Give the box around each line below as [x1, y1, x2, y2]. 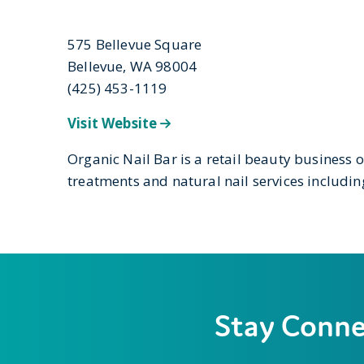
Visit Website [67, 114, 161, 132]
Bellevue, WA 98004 [67, 57, 197, 76]
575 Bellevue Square [67, 35, 202, 54]
